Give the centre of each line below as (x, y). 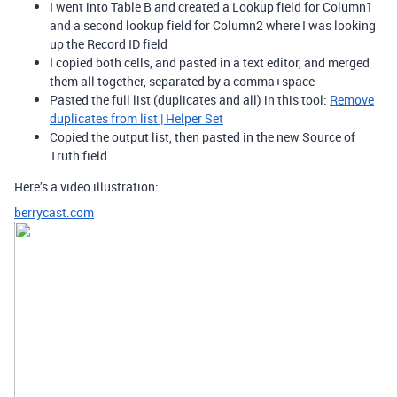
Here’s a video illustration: (86, 186)
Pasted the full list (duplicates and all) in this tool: (190, 99)
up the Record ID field (109, 43)
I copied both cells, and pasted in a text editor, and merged (210, 62)
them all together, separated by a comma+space (182, 81)
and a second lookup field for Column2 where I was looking (213, 25)
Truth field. (80, 155)
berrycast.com (54, 212)
